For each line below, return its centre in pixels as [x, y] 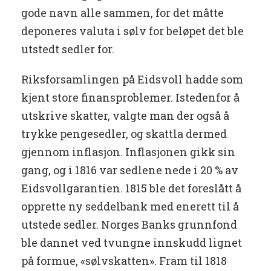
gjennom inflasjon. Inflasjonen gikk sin [128, 152]
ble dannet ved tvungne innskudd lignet [132, 243]
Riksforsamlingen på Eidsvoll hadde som [132, 80]
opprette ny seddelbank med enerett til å [130, 207]
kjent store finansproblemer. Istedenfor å [130, 98]
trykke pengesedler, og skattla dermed [124, 134]
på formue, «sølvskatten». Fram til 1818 [124, 261]
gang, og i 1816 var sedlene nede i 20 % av [130, 170]
